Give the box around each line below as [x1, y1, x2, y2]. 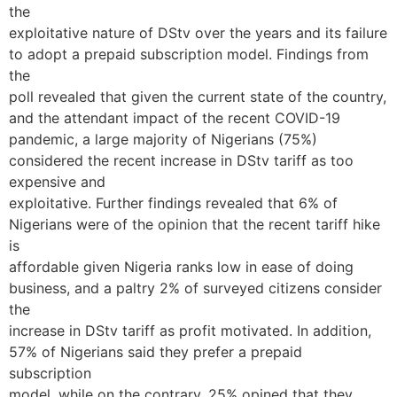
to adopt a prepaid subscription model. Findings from [9, 45, 369, 63]
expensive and [9, 173, 105, 191]
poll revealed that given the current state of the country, [9, 88, 386, 105]
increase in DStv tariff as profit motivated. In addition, [9, 322, 371, 339]
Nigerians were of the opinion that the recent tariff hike [9, 215, 380, 233]
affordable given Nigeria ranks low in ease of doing [9, 258, 354, 276]
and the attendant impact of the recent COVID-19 [9, 109, 340, 127]
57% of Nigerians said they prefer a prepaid [9, 343, 302, 361]
